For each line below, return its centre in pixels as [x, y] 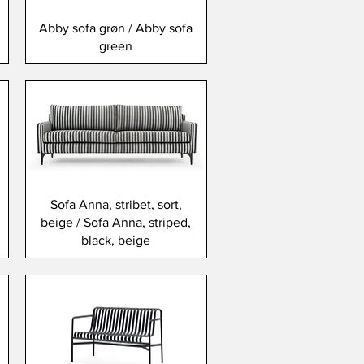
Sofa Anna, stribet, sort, [116, 205]
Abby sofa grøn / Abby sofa [116, 28]
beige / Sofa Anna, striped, [116, 223]
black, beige [116, 240]
